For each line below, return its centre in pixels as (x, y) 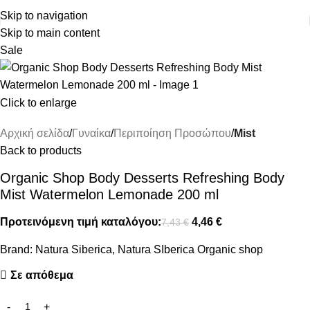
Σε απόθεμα (42, 275)
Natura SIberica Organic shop (190, 249)
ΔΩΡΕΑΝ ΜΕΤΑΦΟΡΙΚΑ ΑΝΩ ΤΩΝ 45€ (155, 9)
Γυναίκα (91, 133)
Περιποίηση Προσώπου (172, 133)
